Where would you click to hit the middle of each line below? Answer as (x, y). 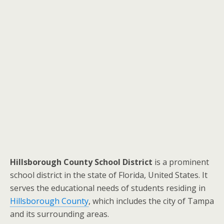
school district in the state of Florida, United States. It (109, 175)
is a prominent (181, 162)
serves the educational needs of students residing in (108, 188)
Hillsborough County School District (81, 162)
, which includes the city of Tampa (151, 201)
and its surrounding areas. (59, 214)
